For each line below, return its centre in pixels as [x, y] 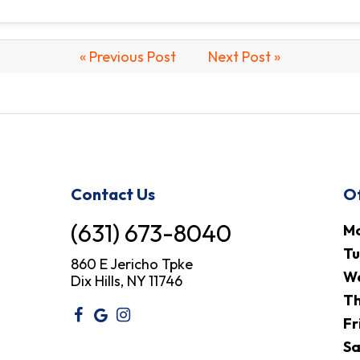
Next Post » [244, 57]
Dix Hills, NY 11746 [127, 281]
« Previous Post [128, 57]
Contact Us [113, 194]
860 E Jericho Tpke [132, 264]
